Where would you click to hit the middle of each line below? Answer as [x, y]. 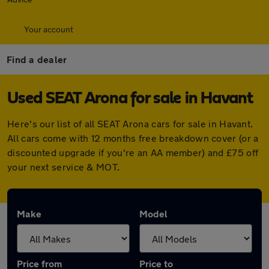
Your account [49, 29]
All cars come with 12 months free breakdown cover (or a [133, 138]
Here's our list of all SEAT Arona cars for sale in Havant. [130, 123]
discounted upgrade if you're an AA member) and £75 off [133, 152]
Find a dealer [37, 59]
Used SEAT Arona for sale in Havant [130, 98]
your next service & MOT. [64, 167]
